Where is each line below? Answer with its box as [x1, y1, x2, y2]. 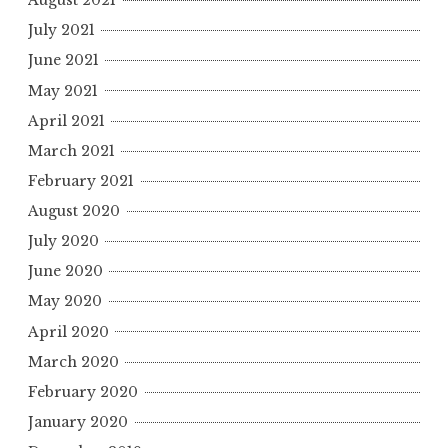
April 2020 [28, 322, 109, 341]
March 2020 [28, 352, 119, 371]
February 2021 [28, 171, 134, 190]
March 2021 [28, 141, 115, 160]
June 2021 [28, 51, 99, 70]
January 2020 [28, 412, 128, 431]
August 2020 [28, 202, 120, 221]
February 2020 [28, 382, 138, 401]
